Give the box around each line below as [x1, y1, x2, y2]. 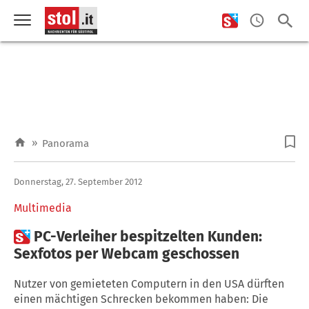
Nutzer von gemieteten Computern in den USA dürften [14, 277, 284, 290]
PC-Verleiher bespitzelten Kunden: [34, 227, 262, 246]
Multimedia [14, 201, 72, 215]
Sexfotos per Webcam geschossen [14, 244, 239, 263]
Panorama [42, 137, 89, 150]
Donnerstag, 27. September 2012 [14, 176, 142, 187]
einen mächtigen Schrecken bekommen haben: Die [14, 292, 268, 306]
